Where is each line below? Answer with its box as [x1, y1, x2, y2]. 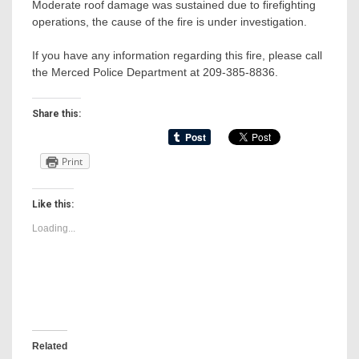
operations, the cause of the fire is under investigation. [32, 15, 307, 29]
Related [32, 341, 67, 353]
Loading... [32, 223, 75, 235]
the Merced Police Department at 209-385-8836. [32, 66, 278, 79]
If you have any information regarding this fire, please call [32, 49, 322, 63]
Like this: [32, 199, 74, 211]
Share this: [32, 108, 81, 120]
